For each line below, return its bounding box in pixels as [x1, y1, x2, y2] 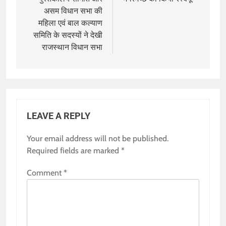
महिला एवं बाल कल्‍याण [38, 18, 102, 28]
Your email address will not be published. [27, 133, 168, 143]
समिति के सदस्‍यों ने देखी [33, 30, 102, 40]
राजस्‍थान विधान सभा [42, 42, 102, 52]
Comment [27, 167, 64, 178]
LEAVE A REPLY [27, 110, 90, 121]
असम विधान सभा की [44, 6, 102, 16]
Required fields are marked [27, 145, 121, 155]
